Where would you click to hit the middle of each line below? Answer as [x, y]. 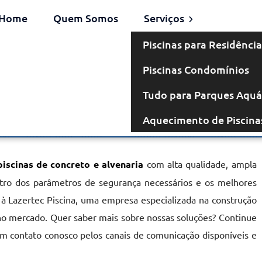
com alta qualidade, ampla [200, 164]
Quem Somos [85, 18]
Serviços [165, 18]
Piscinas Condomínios [196, 69]
